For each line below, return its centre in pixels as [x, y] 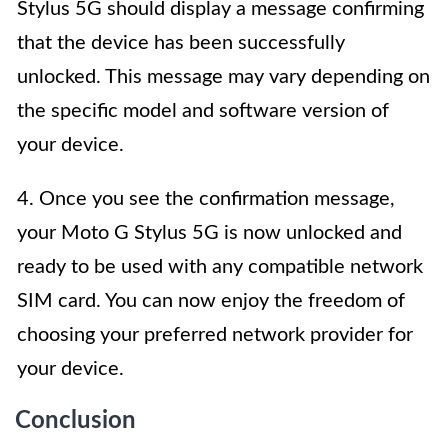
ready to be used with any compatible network [220, 266]
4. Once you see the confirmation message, [206, 198]
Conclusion [75, 420]
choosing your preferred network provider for [215, 334]
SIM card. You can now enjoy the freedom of [211, 300]
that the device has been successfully [181, 42]
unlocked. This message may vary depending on [223, 76]
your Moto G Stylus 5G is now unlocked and [209, 232]
